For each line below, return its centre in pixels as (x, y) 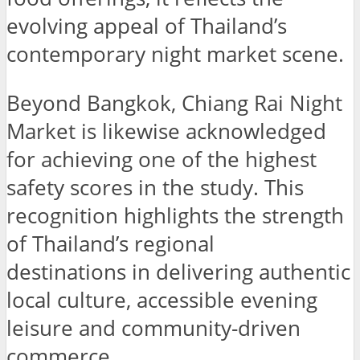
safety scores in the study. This (155, 188)
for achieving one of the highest (162, 160)
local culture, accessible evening (162, 301)
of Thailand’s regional (110, 244)
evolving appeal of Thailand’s (147, 27)
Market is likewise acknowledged (166, 132)
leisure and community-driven (153, 329)
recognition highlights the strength (175, 216)
